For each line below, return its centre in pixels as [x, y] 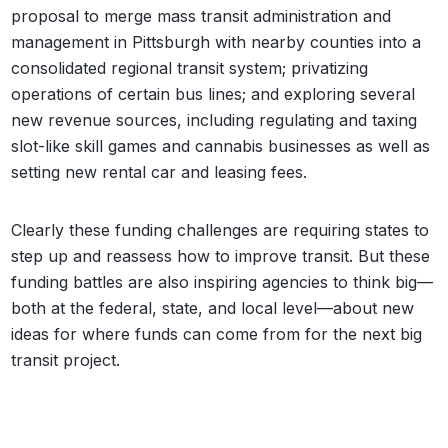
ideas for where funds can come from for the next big [217, 333]
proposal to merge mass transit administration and [201, 15]
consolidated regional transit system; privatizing [190, 67]
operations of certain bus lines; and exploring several [213, 93]
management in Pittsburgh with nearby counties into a [216, 41]
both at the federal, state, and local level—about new [213, 307]
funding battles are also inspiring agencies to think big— [222, 281]
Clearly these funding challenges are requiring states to [220, 229]
